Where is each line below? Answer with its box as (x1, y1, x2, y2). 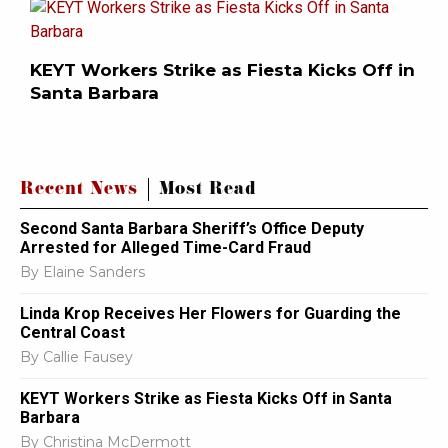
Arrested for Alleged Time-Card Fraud (20, 238, 315, 258)
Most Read (159, 177, 256, 205)
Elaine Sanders (43, 263, 145, 282)
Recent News (20, 177, 138, 205)
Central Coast (20, 323, 133, 343)
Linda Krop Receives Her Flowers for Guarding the (20, 304, 401, 324)
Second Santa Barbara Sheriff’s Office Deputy (20, 219, 364, 239)
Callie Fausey (43, 348, 133, 367)
